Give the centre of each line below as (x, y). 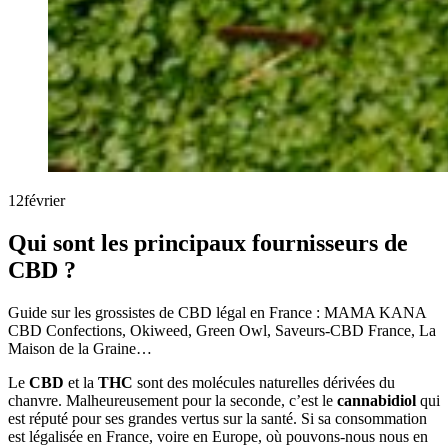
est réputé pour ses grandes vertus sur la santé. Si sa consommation (217, 418)
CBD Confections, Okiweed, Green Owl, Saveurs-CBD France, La (222, 330)
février (44, 200)
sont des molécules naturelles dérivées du (264, 382)
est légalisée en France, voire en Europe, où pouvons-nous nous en (218, 436)
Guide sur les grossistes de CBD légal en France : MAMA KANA (217, 312)
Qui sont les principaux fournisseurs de (208, 242)
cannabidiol (376, 400)
